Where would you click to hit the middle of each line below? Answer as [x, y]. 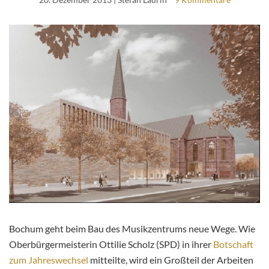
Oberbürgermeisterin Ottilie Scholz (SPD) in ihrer [111, 244]
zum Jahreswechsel [49, 260]
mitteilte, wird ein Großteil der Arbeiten [171, 260]
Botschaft [233, 244]
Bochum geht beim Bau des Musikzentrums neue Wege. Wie [132, 229]
